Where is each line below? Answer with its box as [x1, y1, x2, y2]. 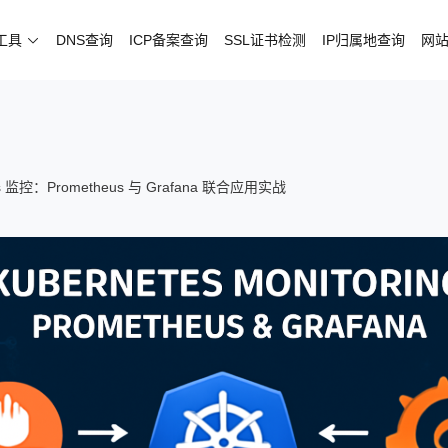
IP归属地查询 [322, 32, 405, 48]
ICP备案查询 [129, 32, 208, 48]
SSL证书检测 [224, 32, 306, 48]
